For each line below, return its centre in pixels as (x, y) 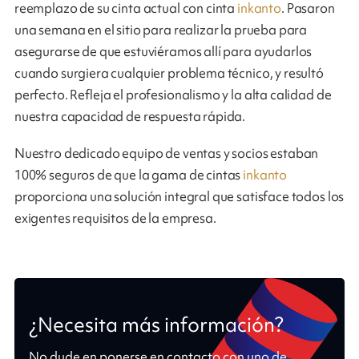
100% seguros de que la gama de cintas (129, 175)
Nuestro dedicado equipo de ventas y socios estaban (166, 153)
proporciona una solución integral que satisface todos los (179, 197)
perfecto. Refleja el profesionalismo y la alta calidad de (173, 95)
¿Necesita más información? (156, 325)
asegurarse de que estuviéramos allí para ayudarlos (163, 52)
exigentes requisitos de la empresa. (115, 218)
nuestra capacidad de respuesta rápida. (130, 117)
